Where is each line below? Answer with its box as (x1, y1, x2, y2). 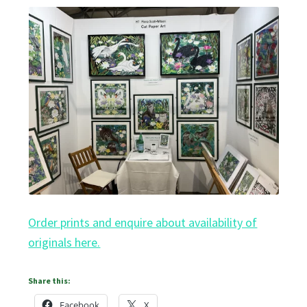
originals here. (28, 234, 101, 250)
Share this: (28, 275, 71, 286)
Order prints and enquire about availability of (28, 214, 258, 230)
